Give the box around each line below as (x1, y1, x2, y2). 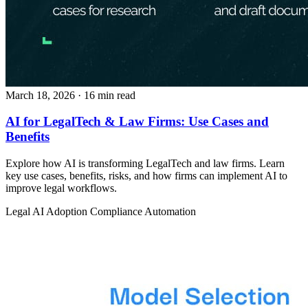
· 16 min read (78, 89, 135, 101)
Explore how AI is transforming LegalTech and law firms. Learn (5, 157, 285, 170)
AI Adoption (32, 206, 90, 218)
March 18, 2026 (5, 89, 75, 101)
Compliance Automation (90, 206, 196, 218)
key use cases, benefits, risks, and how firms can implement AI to (5, 170, 287, 182)
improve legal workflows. (5, 182, 117, 195)
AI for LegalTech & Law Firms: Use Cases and (5, 114, 269, 129)
